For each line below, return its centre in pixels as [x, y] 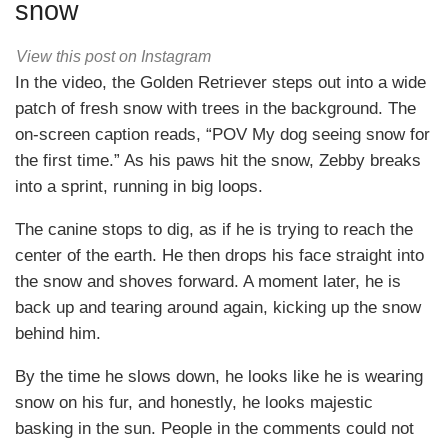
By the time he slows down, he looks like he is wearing [219, 377]
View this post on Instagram [113, 57]
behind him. [58, 334]
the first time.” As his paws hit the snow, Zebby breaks [218, 161]
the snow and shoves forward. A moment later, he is [208, 282]
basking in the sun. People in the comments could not [214, 429]
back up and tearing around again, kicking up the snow [218, 308]
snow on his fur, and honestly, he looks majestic [194, 403]
